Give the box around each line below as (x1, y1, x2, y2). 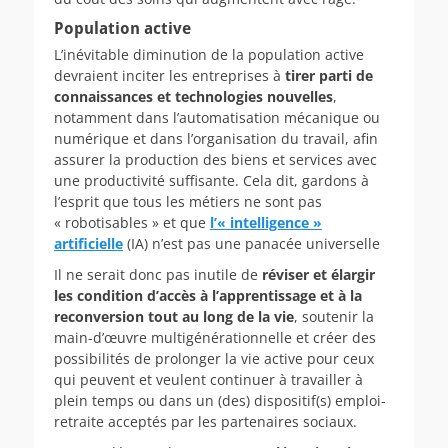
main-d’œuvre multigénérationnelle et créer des (54, 327, 376, 347)
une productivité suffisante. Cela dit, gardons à (54, 170, 369, 190)
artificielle (54, 233, 123, 253)
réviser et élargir (262, 264, 375, 284)
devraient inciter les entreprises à (54, 65, 281, 85)
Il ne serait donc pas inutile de (54, 264, 262, 284)
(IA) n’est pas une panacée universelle (123, 233, 380, 253)
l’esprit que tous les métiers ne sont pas (54, 191, 322, 211)
